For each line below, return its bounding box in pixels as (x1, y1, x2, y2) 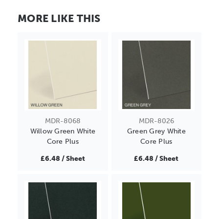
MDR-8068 (44, 116, 81, 125)
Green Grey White (127, 127, 186, 135)
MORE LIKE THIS (18, 12, 101, 24)
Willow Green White (30, 127, 95, 135)
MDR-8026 (138, 116, 174, 125)
